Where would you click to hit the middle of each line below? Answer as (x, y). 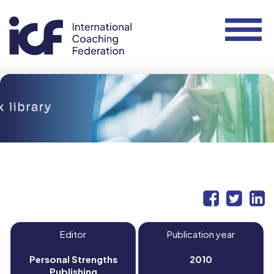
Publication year (201, 234)
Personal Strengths (73, 259)
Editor (73, 234)
